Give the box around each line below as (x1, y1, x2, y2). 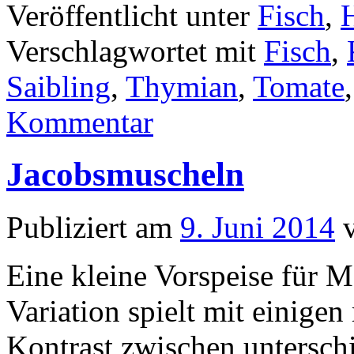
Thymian (126, 69, 238, 104)
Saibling (6, 69, 111, 104)
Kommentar (6, 104, 153, 139)
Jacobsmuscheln (6, 156, 244, 194)
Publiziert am (6, 210, 172, 245)
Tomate (253, 69, 345, 104)
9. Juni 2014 (180, 210, 335, 245)
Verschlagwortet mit (6, 33, 256, 68)
